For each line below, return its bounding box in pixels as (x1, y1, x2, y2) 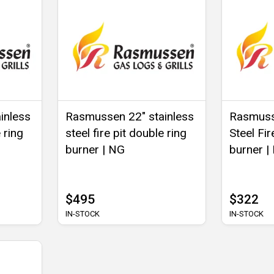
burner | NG (65, 143, 125, 157)
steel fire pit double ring (65, 126, 187, 141)
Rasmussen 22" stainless (65, 109, 194, 124)
